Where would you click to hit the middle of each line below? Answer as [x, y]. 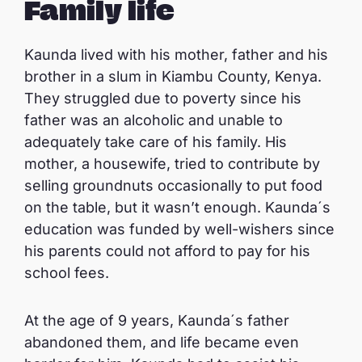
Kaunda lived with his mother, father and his [176, 55]
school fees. [69, 273]
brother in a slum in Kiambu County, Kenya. [173, 76]
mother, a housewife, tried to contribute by [172, 164]
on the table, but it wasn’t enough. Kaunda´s [177, 207]
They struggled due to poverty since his [163, 98]
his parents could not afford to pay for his [167, 251]
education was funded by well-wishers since [179, 229]
